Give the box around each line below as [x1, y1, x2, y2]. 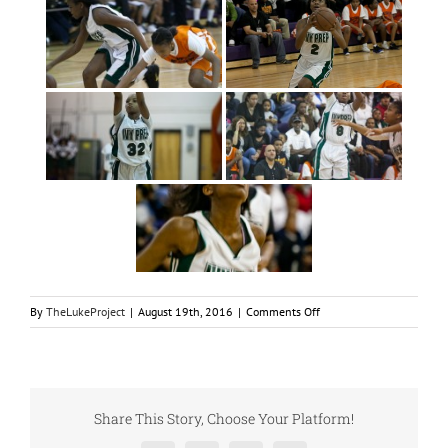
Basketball [319, 343, 373, 358]
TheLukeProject [46, 304, 125, 319]
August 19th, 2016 [138, 304, 233, 319]
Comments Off [246, 304, 320, 319]
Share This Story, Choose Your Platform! [94, 409, 354, 429]
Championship [319, 363, 392, 378]
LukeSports [319, 323, 374, 338]
